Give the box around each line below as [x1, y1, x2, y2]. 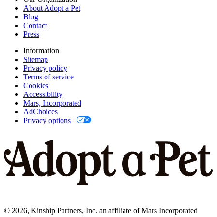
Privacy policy [23, 63, 67, 72]
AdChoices [23, 107, 58, 116]
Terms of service [23, 72, 74, 81]
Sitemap [23, 55, 48, 63]
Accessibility [23, 90, 62, 98]
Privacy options [23, 116, 73, 124]
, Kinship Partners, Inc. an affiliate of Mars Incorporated [27, 206, 198, 215]
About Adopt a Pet [23, 3, 80, 12]
